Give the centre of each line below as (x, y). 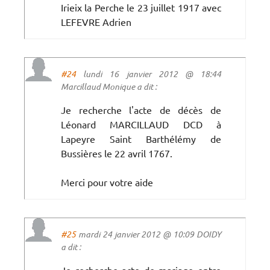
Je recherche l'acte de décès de (141, 109)
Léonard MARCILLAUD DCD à (141, 124)
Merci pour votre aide (107, 182)
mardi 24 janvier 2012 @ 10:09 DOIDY (149, 234)
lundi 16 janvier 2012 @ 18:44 (149, 74)
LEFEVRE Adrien (96, 21)
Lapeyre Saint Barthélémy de (141, 138)
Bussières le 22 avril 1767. (117, 153)
